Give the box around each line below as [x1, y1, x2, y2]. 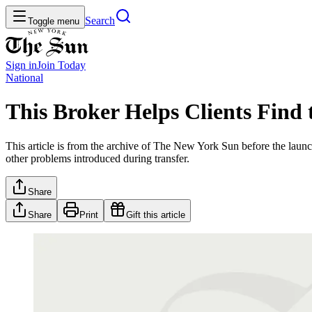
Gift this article [126, 209, 185, 220]
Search [85, 15, 115, 26]
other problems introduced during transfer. [6, 152, 189, 164]
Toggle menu [28, 16, 79, 26]
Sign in [6, 59, 37, 71]
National [6, 72, 43, 84]
